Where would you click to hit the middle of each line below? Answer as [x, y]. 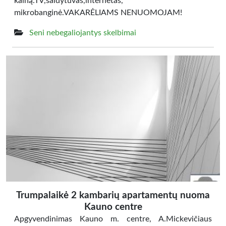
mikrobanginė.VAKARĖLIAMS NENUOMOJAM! [98, 13]
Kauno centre [113, 207]
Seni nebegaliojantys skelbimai [83, 33]
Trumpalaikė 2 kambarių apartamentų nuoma [113, 195]
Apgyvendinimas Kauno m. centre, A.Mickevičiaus [113, 219]
